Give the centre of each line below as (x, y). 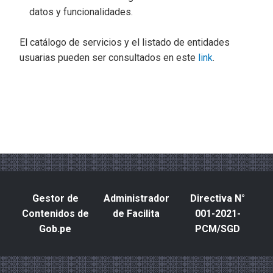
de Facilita (136, 214)
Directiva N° (218, 198)
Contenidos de (55, 214)
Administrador (136, 198)
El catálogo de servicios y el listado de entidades (125, 42)
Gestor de (55, 198)
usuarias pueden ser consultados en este (109, 58)
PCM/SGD (218, 229)
